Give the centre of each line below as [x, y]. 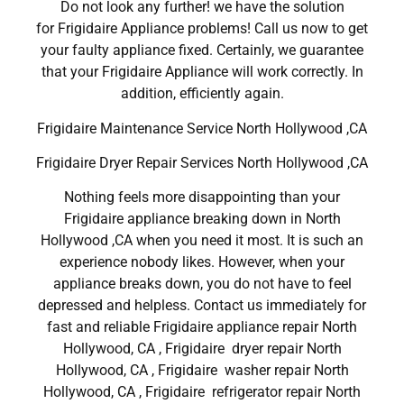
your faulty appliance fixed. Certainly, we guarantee [202, 50]
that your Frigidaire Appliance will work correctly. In [202, 72]
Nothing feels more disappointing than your [202, 197]
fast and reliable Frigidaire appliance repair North [202, 327]
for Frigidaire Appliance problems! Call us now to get [202, 29]
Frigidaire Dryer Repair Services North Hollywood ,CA [202, 162]
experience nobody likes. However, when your [202, 262]
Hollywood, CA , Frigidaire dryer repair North [202, 349]
